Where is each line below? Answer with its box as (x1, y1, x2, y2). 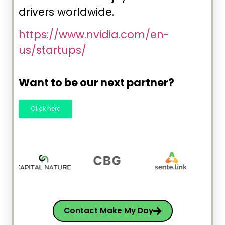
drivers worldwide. (19, 4, 114, 19)
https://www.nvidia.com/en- (19, 27, 169, 42)
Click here (31, 104, 60, 113)
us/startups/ (19, 43, 86, 58)
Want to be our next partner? (19, 75, 174, 90)
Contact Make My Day (63, 205, 153, 216)
